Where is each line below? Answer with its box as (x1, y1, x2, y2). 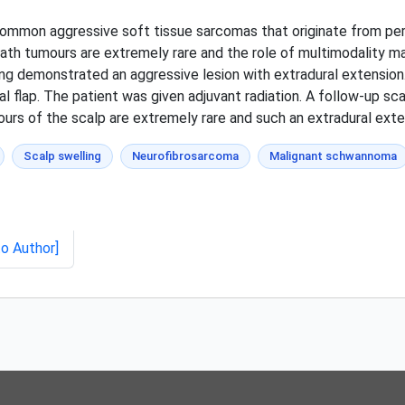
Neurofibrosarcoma (132, 148, 239, 163)
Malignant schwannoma (269, 148, 397, 163)
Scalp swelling (24, 148, 101, 163)
